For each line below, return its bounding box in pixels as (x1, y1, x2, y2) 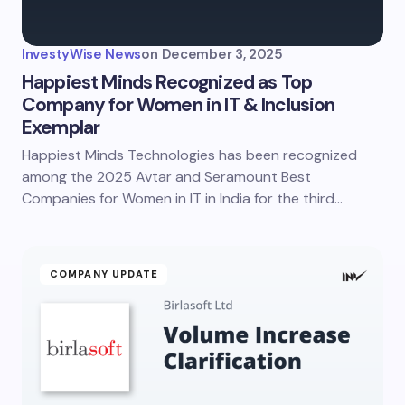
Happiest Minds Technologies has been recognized (22, 146, 357, 165)
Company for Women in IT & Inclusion (22, 92, 335, 118)
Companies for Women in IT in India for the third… (22, 189, 343, 208)
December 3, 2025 (161, 45, 283, 63)
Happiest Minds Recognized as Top (22, 70, 313, 95)
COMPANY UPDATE (50, 268, 159, 280)
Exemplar (22, 115, 100, 140)
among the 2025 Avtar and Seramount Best (22, 167, 311, 186)
